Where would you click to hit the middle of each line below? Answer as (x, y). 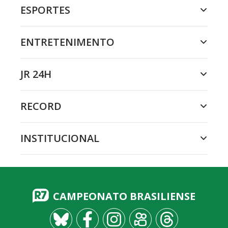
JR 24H (36, 74)
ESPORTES (45, 10)
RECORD (41, 106)
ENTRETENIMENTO (67, 42)
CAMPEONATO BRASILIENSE (124, 196)
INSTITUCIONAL (60, 138)
